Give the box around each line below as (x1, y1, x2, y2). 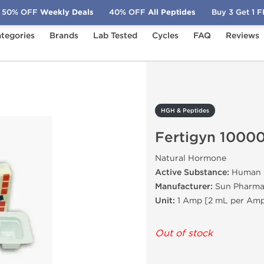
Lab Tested (93, 31, 137, 41)
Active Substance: (155, 167, 229, 177)
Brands (49, 31, 78, 41)
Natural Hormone (155, 153, 226, 163)
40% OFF (109, 7, 146, 17)
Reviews (226, 31, 259, 41)
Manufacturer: (155, 181, 213, 192)
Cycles (152, 31, 179, 41)
